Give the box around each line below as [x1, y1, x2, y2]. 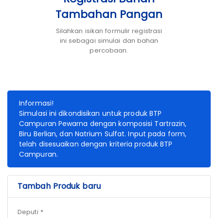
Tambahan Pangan [55, 7, 163, 22]
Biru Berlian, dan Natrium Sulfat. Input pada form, [19, 129, 187, 139]
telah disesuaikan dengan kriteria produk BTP [19, 139, 173, 149]
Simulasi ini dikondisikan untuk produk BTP [19, 109, 162, 119]
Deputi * [18, 207, 43, 217]
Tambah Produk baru [18, 181, 101, 192]
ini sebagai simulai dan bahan [59, 36, 159, 46]
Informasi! [19, 98, 54, 109]
